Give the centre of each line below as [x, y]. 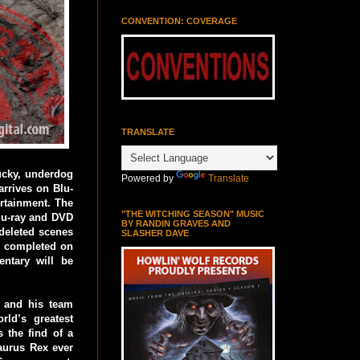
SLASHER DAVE [155, 233]
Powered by [149, 178]
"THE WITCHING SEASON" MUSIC [193, 214]
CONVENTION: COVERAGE [179, 21]
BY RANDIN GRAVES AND [176, 223]
